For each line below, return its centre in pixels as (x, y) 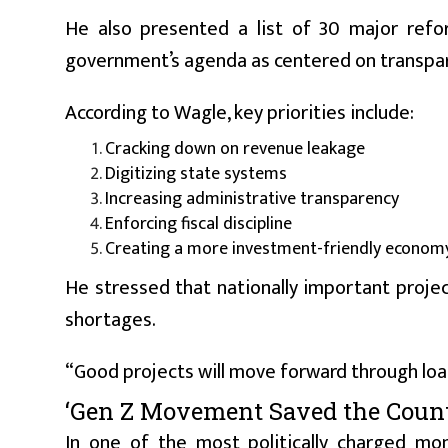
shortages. (110, 319)
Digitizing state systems (196, 173)
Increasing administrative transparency (252, 198)
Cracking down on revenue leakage (235, 148)
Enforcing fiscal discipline (198, 223)
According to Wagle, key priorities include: (239, 112)
